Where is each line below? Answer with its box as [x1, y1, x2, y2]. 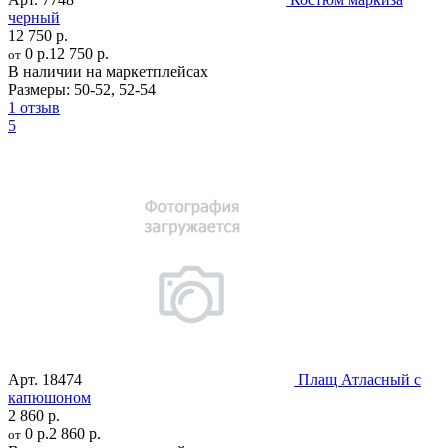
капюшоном [8, 388, 91, 406]
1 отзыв [8, 98, 60, 116]
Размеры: [8, 80, 70, 98]
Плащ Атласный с [298, 370, 421, 388]
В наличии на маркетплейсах [8, 62, 208, 80]
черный [8, 8, 60, 26]
